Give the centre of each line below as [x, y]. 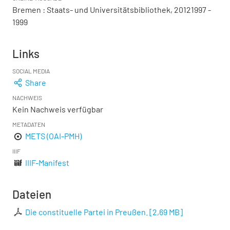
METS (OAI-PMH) [54, 136]
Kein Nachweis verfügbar [58, 109]
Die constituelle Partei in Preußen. [87, 212]
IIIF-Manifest [47, 162]
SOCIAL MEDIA [31, 71]
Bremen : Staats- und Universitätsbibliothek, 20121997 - [112, 9]
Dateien [32, 194]
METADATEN [29, 124]
